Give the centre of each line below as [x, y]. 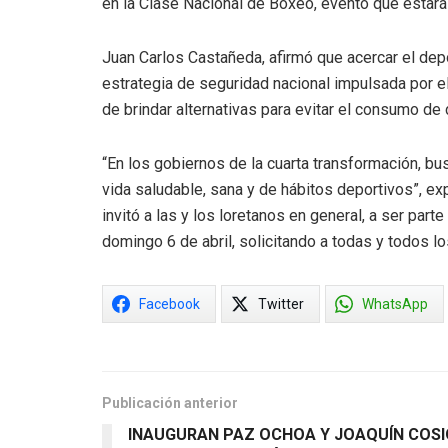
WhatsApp [395, 304]
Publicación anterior [170, 403]
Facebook [169, 304]
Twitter [281, 304]
